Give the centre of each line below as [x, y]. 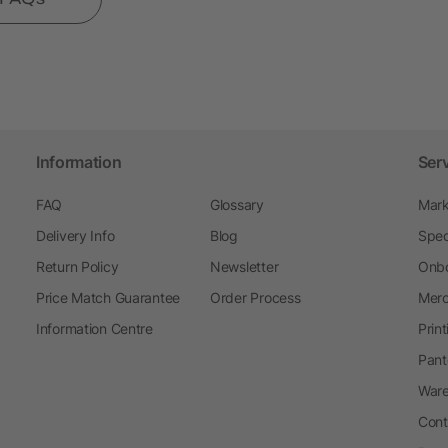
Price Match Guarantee [108, 297]
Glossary [237, 204]
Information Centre [94, 328]
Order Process [255, 297]
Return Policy [77, 266]
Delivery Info [75, 235]
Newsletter [244, 266]
